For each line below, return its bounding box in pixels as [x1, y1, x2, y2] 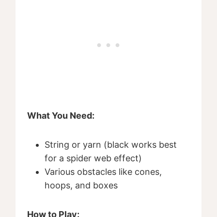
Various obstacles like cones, [45, 167, 162, 177]
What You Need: [27, 110, 94, 121]
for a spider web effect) [45, 153, 142, 164]
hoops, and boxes [45, 180, 118, 191]
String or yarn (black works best [45, 139, 177, 150]
